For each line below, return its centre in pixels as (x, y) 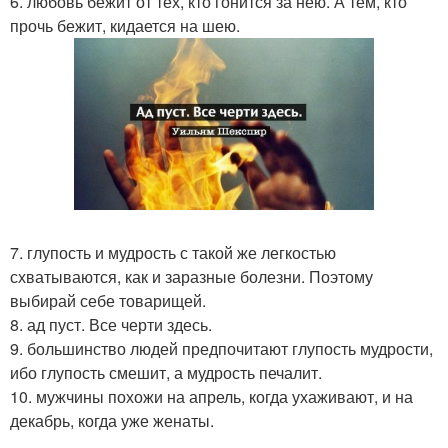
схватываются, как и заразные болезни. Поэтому (191, 277)
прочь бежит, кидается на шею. (125, 25)
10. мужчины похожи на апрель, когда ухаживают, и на (211, 397)
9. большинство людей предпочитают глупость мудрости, (221, 349)
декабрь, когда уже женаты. (112, 421)
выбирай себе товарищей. (108, 301)
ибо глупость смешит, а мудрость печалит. (166, 373)
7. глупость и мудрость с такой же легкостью (173, 253)
